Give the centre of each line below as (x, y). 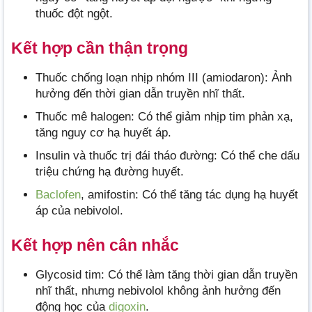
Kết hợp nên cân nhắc (95, 245)
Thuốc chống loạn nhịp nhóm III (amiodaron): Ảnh (164, 77)
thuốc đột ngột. (74, 13)
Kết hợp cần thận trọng (100, 48)
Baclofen (58, 195)
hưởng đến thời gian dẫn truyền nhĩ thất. (140, 93)
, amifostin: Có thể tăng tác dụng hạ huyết (189, 195)
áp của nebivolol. (79, 211)
